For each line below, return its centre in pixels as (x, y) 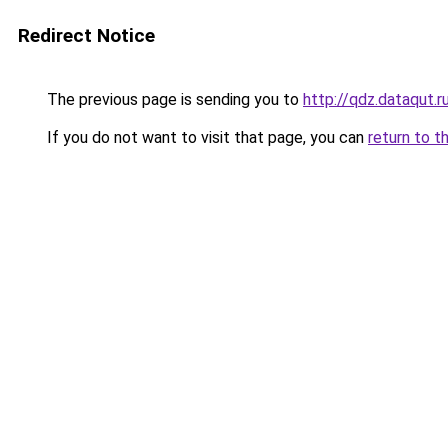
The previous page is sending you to (173, 99)
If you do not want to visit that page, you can (205, 137)
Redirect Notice (86, 35)
